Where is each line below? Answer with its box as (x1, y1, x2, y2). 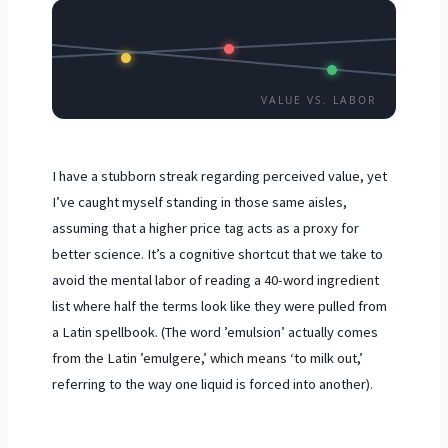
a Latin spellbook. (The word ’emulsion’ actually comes (51, 322, 378, 341)
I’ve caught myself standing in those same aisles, (51, 192, 347, 211)
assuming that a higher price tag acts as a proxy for (51, 218, 359, 237)
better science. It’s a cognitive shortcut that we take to (51, 244, 383, 263)
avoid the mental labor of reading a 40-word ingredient (51, 270, 379, 289)
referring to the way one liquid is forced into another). (51, 374, 373, 393)
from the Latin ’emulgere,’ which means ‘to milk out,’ (51, 348, 363, 367)
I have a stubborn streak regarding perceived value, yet (51, 166, 387, 185)
